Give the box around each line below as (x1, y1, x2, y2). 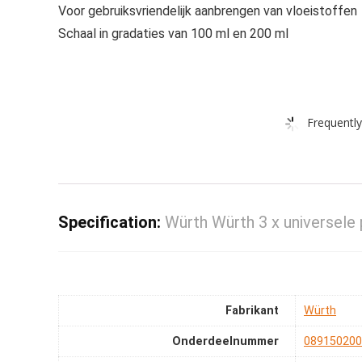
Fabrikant (225, 304, 279, 318)
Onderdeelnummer (172, 335, 279, 349)
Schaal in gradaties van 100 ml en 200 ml (58, 26, 288, 41)
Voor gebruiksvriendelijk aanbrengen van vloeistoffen (58, 3, 357, 19)
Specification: (58, 213, 165, 232)
